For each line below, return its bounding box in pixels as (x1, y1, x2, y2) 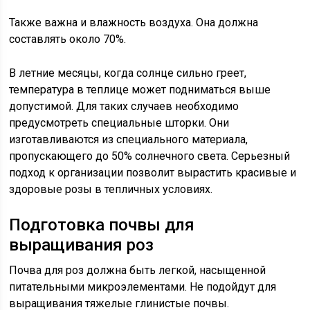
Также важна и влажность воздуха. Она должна (9, 16, 259, 29)
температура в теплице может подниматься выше (9, 83, 271, 96)
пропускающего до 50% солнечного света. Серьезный (9, 149, 291, 163)
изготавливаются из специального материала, (9, 133, 248, 146)
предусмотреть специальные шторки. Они (9, 116, 230, 129)
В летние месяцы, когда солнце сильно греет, (9, 66, 247, 80)
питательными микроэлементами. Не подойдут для (9, 280, 277, 293)
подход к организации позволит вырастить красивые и (9, 166, 297, 179)
